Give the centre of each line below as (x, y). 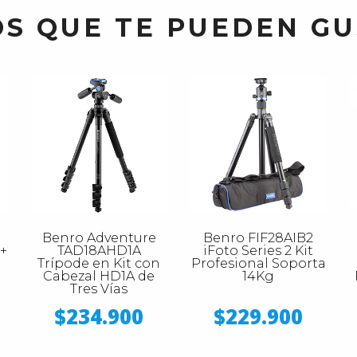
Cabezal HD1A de (99, 276)
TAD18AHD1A (99, 250)
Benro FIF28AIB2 (258, 237)
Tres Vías (99, 288)
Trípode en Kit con (99, 263)
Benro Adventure (99, 237)
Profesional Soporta (258, 263)
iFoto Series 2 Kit (258, 250)
